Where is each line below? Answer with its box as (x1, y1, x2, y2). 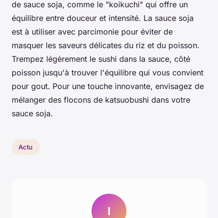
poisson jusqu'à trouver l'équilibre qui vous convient (12, 67, 203, 77)
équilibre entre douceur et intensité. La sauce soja (12, 13, 194, 23)
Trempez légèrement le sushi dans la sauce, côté (12, 54, 190, 64)
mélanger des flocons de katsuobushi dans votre (12, 94, 190, 105)
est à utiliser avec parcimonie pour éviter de (12, 26, 173, 36)
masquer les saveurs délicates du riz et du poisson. (12, 40, 200, 50)
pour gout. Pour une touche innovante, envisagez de (12, 81, 204, 91)
